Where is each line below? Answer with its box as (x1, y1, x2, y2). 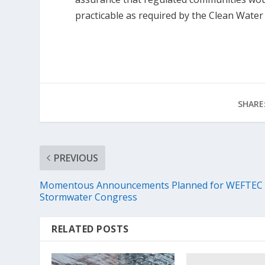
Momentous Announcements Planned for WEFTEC (40, 178, 263, 192)
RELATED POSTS (51, 222, 129, 235)
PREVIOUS (54, 151, 99, 164)
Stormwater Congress (40, 190, 138, 203)
